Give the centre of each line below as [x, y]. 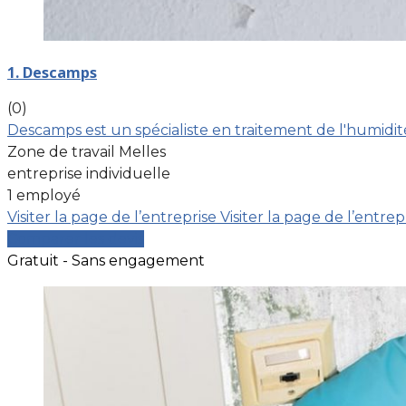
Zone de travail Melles [87, 151]
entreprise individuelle [89, 173]
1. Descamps [52, 72]
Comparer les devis [76, 238]
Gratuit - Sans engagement [106, 260]
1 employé [44, 195]
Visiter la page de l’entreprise [114, 217]
